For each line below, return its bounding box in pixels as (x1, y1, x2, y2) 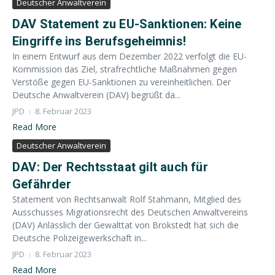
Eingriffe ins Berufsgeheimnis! (12, 34, 186, 48)
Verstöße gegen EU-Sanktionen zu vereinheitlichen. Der (12, 76, 231, 88)
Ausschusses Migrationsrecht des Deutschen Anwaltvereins (12, 206, 248, 218)
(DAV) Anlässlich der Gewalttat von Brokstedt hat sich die (12, 219, 239, 231)
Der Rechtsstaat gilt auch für (43, 160, 208, 174)
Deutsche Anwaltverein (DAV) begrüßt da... (12, 89, 180, 101)
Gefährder (12, 177, 71, 192)
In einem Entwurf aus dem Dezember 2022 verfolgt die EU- (12, 50, 247, 62)
